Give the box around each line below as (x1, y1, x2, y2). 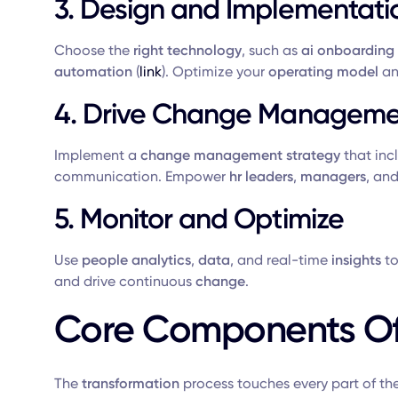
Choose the (53, 42, 133, 59)
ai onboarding (300, 42, 394, 59)
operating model (267, 63, 378, 80)
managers (299, 168, 366, 185)
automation (53, 63, 132, 80)
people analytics (81, 251, 191, 268)
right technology (132, 42, 242, 59)
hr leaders (228, 168, 293, 185)
